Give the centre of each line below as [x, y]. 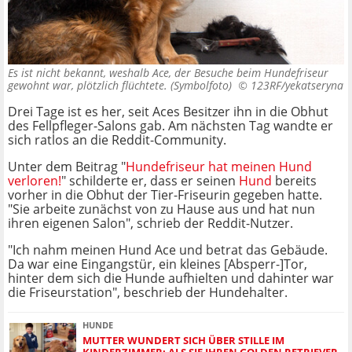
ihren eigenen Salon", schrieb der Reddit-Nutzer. [150, 224]
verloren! [35, 181]
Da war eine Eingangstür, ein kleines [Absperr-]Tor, [158, 264]
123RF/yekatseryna [297, 86]
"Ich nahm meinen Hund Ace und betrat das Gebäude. [168, 250]
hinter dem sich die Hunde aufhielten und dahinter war [171, 279]
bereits [294, 181]
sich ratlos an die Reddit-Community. [117, 140]
